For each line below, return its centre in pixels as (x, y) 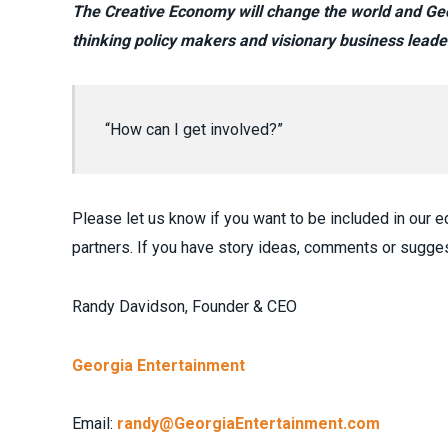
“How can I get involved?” (193, 129)
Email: (94, 424)
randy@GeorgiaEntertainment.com (248, 424)
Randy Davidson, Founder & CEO (184, 306)
